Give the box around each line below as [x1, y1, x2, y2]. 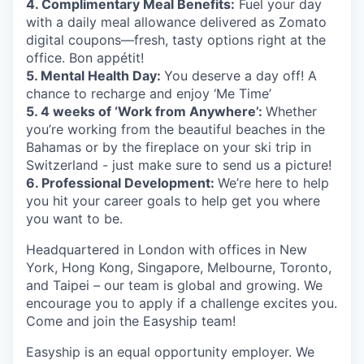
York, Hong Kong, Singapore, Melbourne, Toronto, [26, 259, 331, 275]
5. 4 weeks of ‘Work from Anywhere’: [26, 103, 266, 119]
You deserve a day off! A [164, 67, 317, 84]
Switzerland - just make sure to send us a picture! [26, 157, 331, 173]
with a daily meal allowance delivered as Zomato [26, 14, 327, 30]
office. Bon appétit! [26, 50, 144, 66]
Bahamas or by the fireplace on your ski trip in [26, 139, 311, 155]
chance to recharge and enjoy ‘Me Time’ [26, 85, 271, 102]
